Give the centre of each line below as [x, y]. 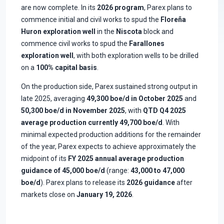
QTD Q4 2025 [164, 111]
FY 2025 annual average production [126, 159]
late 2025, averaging [54, 99]
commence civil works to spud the [75, 44]
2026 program [120, 8]
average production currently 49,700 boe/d [92, 123]
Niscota [129, 32]
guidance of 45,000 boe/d [63, 171]
